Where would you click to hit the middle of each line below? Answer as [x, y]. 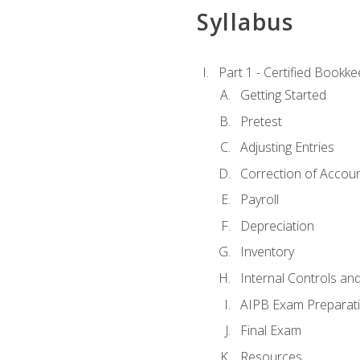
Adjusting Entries [287, 147]
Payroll [259, 200]
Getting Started [283, 95]
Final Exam [270, 331]
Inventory [267, 252]
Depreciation [277, 225]
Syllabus [245, 21]
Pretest [261, 121]
